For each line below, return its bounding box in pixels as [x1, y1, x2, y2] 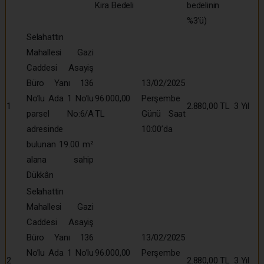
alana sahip [27, 154, 94, 165]
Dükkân [27, 169, 54, 180]
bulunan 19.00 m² [27, 138, 94, 150]
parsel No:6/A [27, 108, 94, 119]
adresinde [27, 123, 64, 134]
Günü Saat [141, 108, 186, 119]
